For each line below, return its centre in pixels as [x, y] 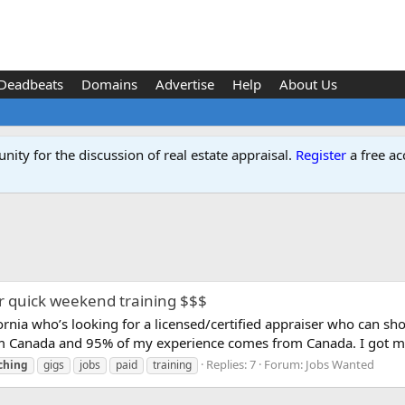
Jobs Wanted [340, 364]
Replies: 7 [231, 364]
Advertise [184, 84]
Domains [109, 84]
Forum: [285, 364]
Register [321, 155]
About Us [308, 84]
